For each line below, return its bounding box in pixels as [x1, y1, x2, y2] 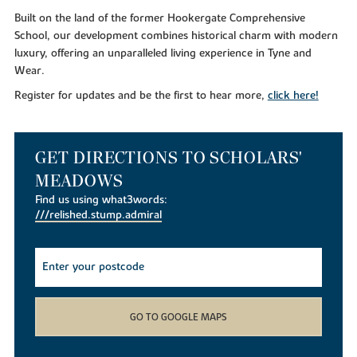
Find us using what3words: [35, 192, 168, 207]
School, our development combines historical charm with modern [14, 28, 338, 43]
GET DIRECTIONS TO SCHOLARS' [35, 147, 304, 167]
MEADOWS [35, 171, 124, 190]
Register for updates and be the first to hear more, [14, 88, 268, 103]
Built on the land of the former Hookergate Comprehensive [14, 10, 305, 25]
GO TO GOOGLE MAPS [130, 310, 227, 324]
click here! [267, 88, 319, 103]
